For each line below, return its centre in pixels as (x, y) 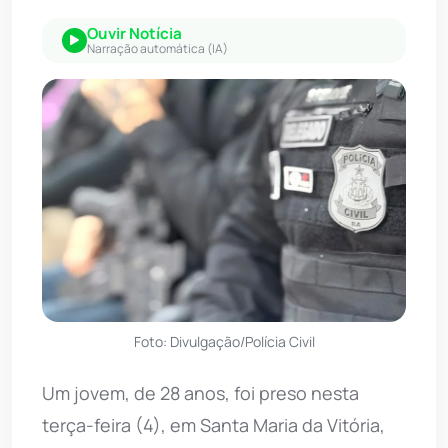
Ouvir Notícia (134, 33)
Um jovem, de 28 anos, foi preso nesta (200, 392)
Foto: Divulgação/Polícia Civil (224, 341)
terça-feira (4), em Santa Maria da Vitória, (213, 424)
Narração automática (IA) (157, 48)
